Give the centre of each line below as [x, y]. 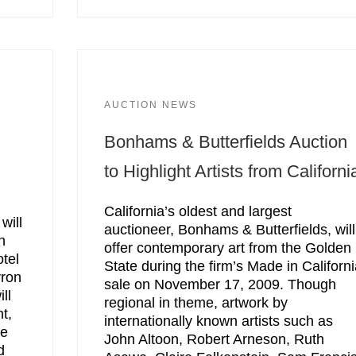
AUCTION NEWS [151, 104]
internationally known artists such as [219, 321]
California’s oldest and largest [198, 211]
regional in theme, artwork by [196, 302]
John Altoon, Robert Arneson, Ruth [215, 339]
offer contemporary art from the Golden [228, 248]
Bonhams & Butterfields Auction [226, 142]
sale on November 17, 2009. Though [221, 284]
